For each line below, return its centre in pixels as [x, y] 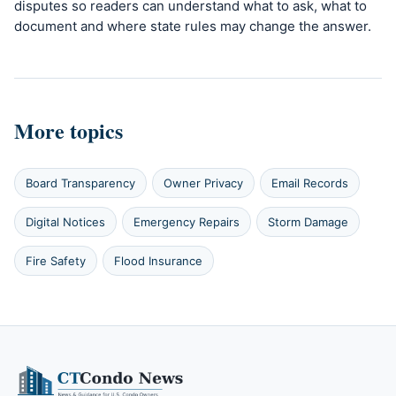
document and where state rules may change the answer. [193, 27]
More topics [69, 130]
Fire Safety [56, 260]
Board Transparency [80, 183]
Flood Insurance [158, 260]
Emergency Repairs [187, 221]
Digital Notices [65, 221]
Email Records [310, 183]
